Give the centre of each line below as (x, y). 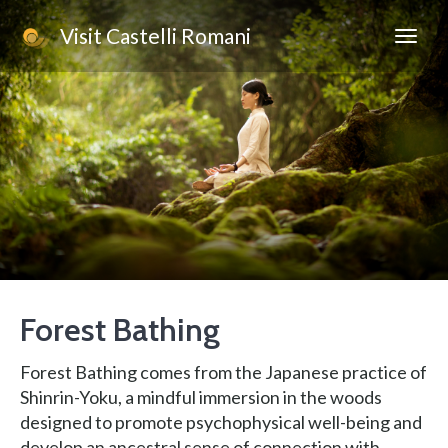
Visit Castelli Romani (151, 35)
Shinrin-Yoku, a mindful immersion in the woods (201, 397)
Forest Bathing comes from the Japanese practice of (223, 372)
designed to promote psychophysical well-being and (221, 422)
